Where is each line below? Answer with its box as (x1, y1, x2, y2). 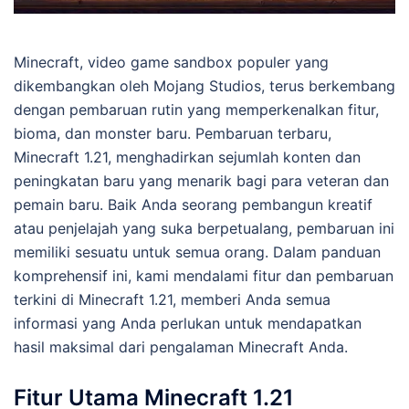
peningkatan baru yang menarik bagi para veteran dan (14, 172, 389, 190)
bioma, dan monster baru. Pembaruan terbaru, (14, 124, 331, 142)
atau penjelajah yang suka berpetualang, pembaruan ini (14, 219, 394, 237)
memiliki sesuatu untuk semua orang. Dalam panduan (14, 243, 381, 261)
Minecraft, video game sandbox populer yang (14, 53, 329, 71)
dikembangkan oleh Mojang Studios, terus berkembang (14, 77, 395, 95)
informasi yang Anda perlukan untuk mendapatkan (14, 314, 362, 332)
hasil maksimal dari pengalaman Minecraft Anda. (14, 338, 348, 356)
